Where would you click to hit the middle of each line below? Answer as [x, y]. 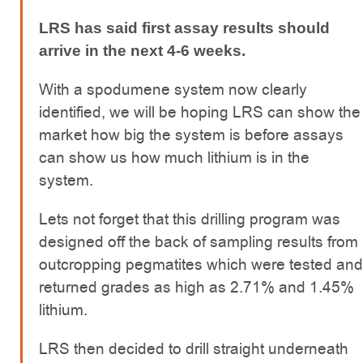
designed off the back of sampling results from [199, 242]
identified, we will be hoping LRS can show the [200, 113]
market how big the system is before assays [191, 135]
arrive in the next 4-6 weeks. [142, 51]
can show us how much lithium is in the [174, 158]
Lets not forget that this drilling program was [190, 220]
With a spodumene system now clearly [173, 90]
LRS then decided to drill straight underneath [194, 349]
